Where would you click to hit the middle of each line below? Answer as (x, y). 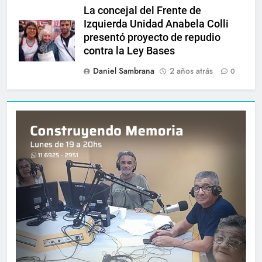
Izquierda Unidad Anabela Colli (156, 24)
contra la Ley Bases (129, 51)
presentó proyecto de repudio (152, 37)
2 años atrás (191, 70)
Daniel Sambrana (124, 70)
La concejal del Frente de (142, 10)
